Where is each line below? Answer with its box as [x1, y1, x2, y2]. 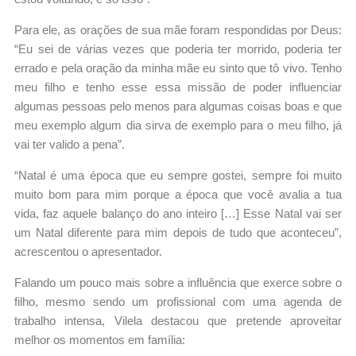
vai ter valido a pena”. [14, 137, 125, 152]
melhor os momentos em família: [14, 333, 185, 347]
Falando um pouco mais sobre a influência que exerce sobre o [14, 276, 342, 290]
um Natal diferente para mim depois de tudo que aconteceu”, [14, 226, 342, 240]
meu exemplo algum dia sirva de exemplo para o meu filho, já [14, 118, 342, 133]
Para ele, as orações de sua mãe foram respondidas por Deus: [14, 23, 342, 37]
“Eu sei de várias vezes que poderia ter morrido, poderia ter [14, 42, 342, 56]
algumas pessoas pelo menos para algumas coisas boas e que [14, 99, 342, 114]
